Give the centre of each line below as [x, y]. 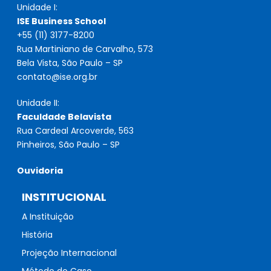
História [37, 235]
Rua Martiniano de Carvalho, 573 [85, 49]
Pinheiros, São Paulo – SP [69, 145]
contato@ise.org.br [57, 77]
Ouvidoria [40, 171]
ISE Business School [62, 21]
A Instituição [47, 217]
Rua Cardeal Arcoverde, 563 [76, 131]
